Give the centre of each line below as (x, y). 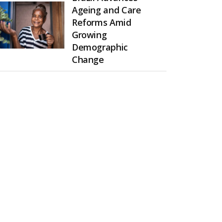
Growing (89, 34)
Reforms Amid (101, 22)
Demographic (100, 47)
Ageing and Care (106, 10)
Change (88, 59)
